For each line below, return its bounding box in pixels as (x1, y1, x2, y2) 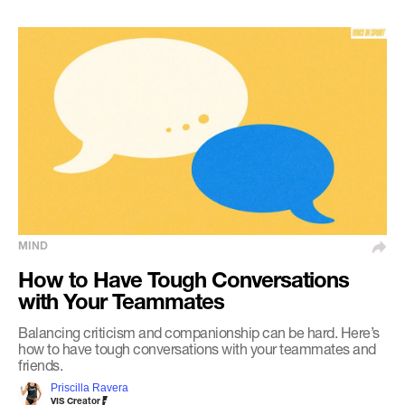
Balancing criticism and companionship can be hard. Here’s (18, 323, 380, 341)
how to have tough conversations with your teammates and (18, 339, 376, 357)
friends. (18, 355, 62, 373)
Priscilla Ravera (51, 381, 128, 394)
